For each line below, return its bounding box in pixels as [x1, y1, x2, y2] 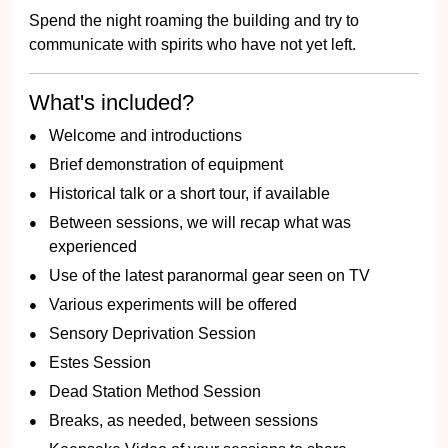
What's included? [29, 90, 194, 115]
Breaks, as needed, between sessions [49, 412, 318, 429]
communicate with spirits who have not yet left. [29, 36, 356, 53]
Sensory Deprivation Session [49, 325, 256, 342]
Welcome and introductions [49, 127, 242, 144]
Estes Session [49, 354, 151, 371]
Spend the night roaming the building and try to [29, 12, 359, 29]
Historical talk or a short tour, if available [49, 185, 330, 202]
